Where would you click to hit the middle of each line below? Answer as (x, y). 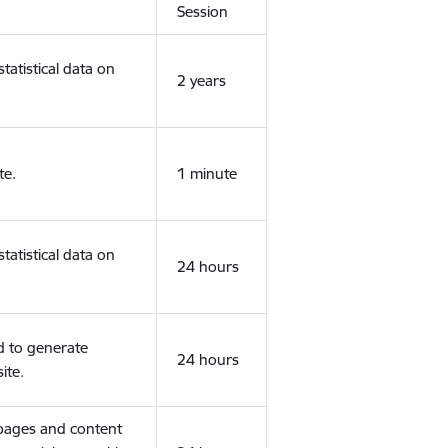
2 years (201, 80)
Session (202, 11)
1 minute (206, 173)
